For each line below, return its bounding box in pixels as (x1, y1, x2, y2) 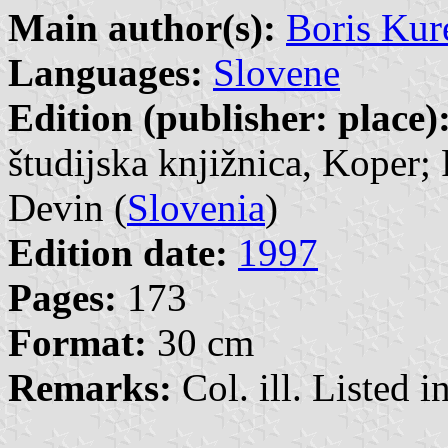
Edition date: (8, 231, 228, 275)
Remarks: (8, 366, 172, 410)
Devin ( (8, 186, 127, 230)
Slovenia (127, 186, 265, 230)
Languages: (8, 51, 203, 95)
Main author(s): (8, 6, 276, 50)
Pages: (8, 276, 117, 320)
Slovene (213, 51, 340, 95)
